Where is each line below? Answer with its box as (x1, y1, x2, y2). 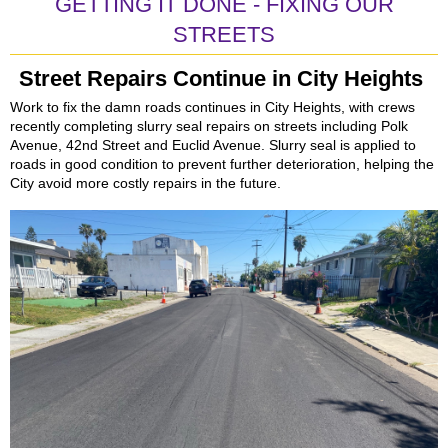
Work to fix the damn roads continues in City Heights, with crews (10, 99, 415, 115)
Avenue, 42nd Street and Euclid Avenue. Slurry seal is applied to (10, 137, 416, 153)
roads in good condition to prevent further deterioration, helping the (10, 156, 434, 172)
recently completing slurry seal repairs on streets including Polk (10, 118, 408, 134)
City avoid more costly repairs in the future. (10, 175, 281, 191)
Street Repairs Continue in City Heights (19, 66, 429, 91)
